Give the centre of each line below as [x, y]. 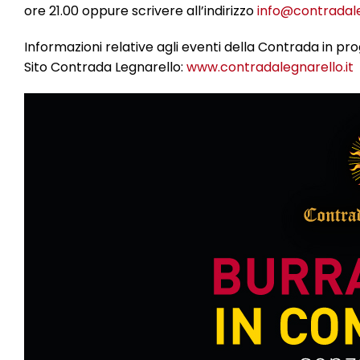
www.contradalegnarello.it [270, 67]
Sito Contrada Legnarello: [105, 67]
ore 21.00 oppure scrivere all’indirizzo [141, 11]
